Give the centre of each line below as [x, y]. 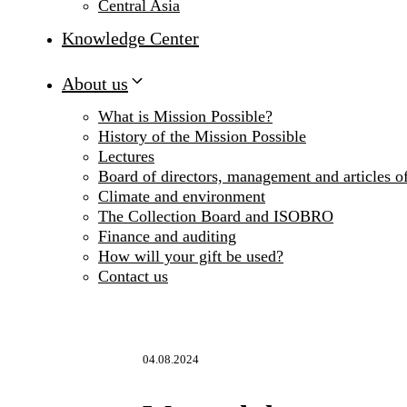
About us [95, 84]
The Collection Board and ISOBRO [216, 217]
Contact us [133, 277]
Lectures [126, 157]
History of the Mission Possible [202, 137]
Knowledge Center [130, 39]
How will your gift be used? [191, 257]
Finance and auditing [167, 237]
